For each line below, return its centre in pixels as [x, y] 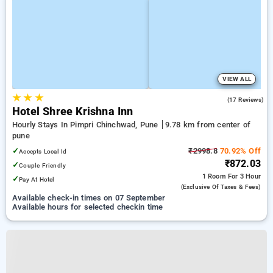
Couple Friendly [43, 165]
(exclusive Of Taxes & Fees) [221, 187]
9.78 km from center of [208, 125]
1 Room [215, 176]
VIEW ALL [237, 79]
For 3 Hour [244, 176]
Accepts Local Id [43, 151]
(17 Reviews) [245, 100]
